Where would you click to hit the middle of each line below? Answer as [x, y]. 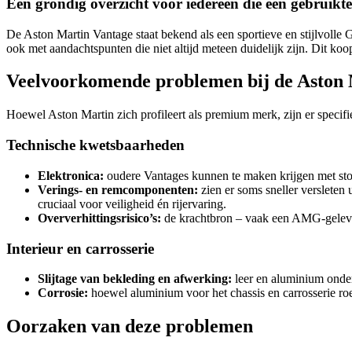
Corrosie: [63, 293]
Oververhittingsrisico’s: [99, 218]
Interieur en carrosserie [80, 248]
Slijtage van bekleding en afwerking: [135, 279]
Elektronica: [71, 175]
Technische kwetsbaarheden [95, 145]
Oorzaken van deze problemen [130, 326]
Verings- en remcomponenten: [118, 189]
